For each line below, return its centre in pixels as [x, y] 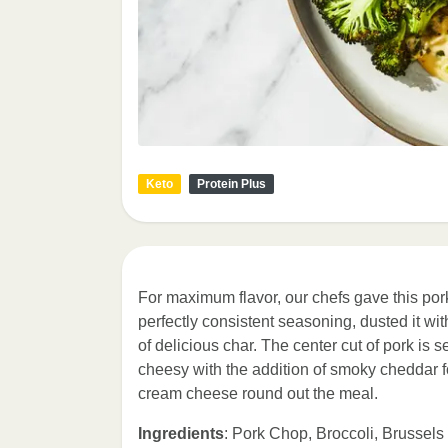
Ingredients [181, 433]
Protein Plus [231, 184]
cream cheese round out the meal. [258, 393]
